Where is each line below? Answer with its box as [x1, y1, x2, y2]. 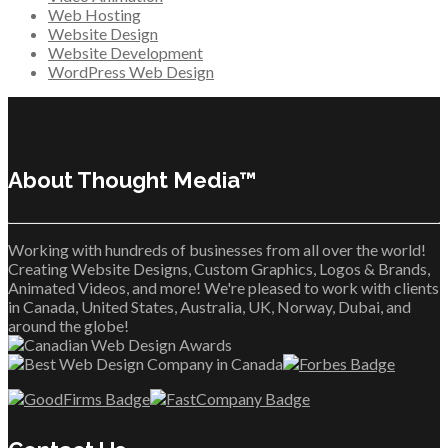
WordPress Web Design [48, 62, 214, 82]
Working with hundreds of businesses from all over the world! [8, 239, 426, 259]
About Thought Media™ [8, 166, 257, 193]
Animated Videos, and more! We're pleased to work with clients [8, 277, 439, 297]
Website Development [48, 43, 203, 63]
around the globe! [8, 315, 129, 335]
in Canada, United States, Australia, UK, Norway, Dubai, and [8, 296, 411, 316]
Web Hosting [48, 5, 141, 25]
